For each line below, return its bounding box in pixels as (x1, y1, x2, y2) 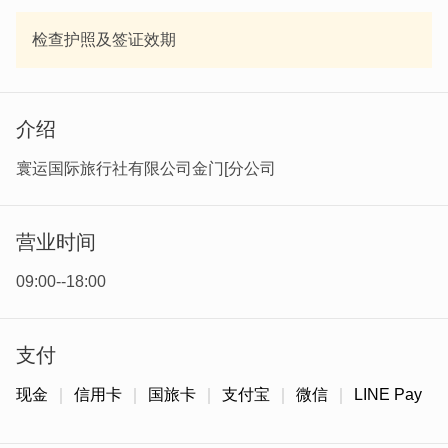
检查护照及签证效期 (32, 31, 176, 48)
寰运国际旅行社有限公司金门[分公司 (16, 160, 276, 177)
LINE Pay (354, 386, 422, 403)
